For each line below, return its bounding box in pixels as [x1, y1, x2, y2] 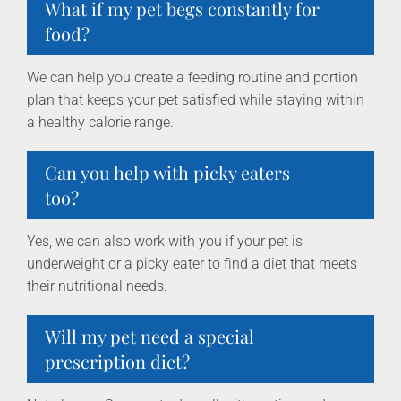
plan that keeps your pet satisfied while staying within [27, 91, 364, 109]
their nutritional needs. [27, 277, 167, 295]
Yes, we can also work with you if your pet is [27, 233, 303, 251]
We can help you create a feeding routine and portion [27, 69, 358, 87]
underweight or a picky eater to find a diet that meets [27, 255, 357, 273]
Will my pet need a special [45, 324, 254, 349]
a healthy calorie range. [27, 114, 174, 132]
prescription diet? [45, 349, 190, 374]
